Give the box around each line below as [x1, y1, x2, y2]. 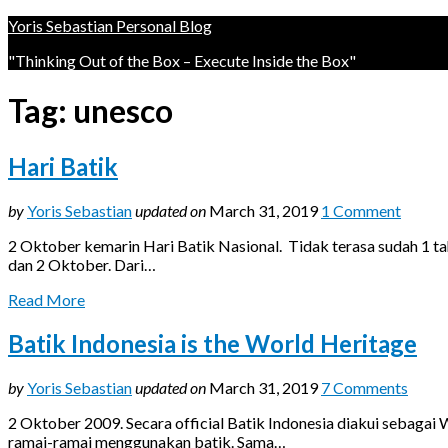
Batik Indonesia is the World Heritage [8, 328, 417, 358]
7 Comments [321, 377, 408, 397]
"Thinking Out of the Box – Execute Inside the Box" [8, 51, 356, 70]
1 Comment [321, 200, 401, 220]
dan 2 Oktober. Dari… [8, 254, 156, 274]
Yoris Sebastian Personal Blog [8, 16, 212, 35]
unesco [73, 91, 173, 131]
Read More [8, 289, 85, 309]
